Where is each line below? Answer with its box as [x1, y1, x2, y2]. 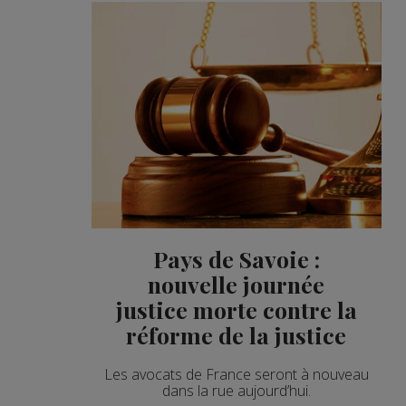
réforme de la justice [126, 319, 347, 350]
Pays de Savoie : [152, 243, 320, 274]
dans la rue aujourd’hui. [161, 380, 311, 401]
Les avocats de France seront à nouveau [103, 363, 369, 384]
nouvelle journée [148, 268, 325, 299]
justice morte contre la [115, 294, 357, 324]
